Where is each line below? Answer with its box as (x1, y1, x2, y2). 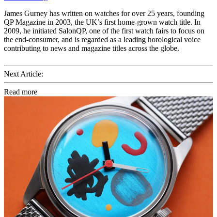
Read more (4, 88, 37, 96)
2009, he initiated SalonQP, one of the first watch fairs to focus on (4, 27, 204, 35)
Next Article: (4, 70, 43, 78)
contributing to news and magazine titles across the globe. (4, 44, 179, 53)
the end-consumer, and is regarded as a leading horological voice (4, 35, 201, 44)
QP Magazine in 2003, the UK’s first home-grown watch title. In (4, 18, 201, 27)
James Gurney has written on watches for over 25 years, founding (4, 9, 204, 18)
